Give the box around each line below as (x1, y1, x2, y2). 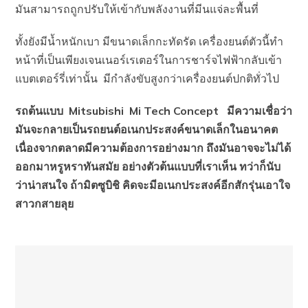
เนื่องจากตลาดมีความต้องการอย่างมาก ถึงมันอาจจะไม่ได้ (15, 141, 291, 155)
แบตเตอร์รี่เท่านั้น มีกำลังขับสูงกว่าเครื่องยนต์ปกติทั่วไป (15, 71, 280, 85)
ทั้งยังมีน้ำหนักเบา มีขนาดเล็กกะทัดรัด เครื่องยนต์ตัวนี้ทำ (15, 34, 284, 48)
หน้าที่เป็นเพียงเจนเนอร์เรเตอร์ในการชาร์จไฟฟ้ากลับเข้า (15, 53, 283, 67)
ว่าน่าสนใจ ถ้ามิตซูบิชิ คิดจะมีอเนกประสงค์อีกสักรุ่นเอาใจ (15, 178, 291, 192)
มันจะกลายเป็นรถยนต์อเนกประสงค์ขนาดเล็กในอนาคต (15, 122, 278, 136)
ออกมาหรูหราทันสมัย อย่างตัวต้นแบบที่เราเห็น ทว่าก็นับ (15, 159, 281, 173)
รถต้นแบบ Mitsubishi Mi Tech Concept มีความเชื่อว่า (15, 104, 293, 118)
